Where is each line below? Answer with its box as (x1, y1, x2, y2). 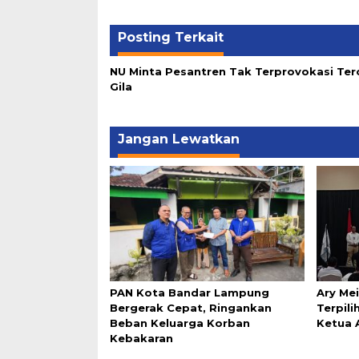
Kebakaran (110, 332, 173, 345)
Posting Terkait (118, 29, 224, 45)
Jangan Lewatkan (118, 131, 240, 147)
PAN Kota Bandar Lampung (110, 286, 269, 300)
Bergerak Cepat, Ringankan (110, 301, 272, 315)
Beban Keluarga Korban (110, 317, 250, 330)
